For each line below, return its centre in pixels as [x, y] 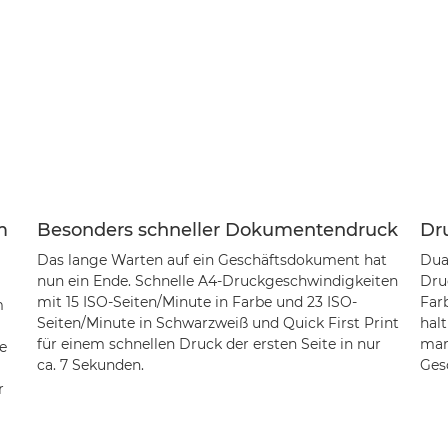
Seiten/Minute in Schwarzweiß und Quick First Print [217, 323]
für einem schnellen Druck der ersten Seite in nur [208, 344]
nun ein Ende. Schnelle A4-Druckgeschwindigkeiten [217, 281]
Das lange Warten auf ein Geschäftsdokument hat [211, 260]
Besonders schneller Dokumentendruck [217, 230]
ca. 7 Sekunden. [90, 365]
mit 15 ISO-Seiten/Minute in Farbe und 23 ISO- [196, 302]
